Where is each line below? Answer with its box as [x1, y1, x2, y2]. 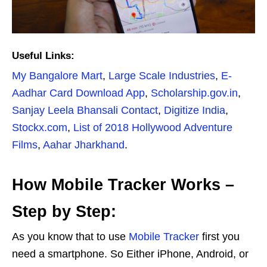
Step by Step [12, 202, 111, 221]
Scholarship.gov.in [151, 86, 238, 99]
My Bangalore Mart [12, 69, 103, 82]
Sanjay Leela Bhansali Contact [12, 104, 158, 116]
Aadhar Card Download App [12, 86, 145, 99]
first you [199, 230, 240, 243]
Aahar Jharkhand [43, 138, 125, 151]
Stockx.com [12, 121, 67, 133]
